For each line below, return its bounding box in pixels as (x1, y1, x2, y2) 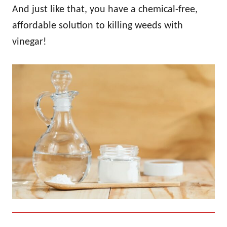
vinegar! (12, 36, 47, 47)
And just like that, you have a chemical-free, (12, 4, 198, 15)
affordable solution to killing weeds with (12, 20, 183, 31)
